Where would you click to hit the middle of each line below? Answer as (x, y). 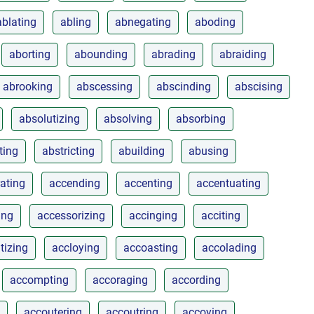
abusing (209, 151)
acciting (221, 215)
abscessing (104, 86)
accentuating (228, 183)
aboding (215, 22)
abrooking (28, 86)
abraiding (243, 54)
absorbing (201, 118)
